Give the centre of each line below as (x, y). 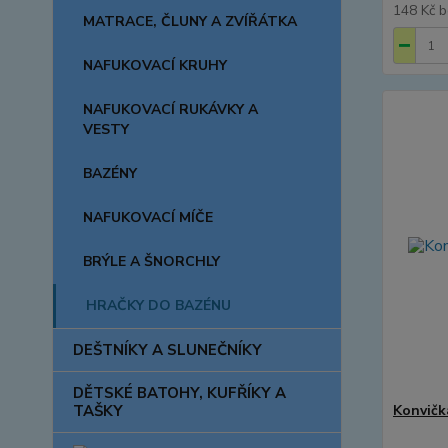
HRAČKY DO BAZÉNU (158, 305)
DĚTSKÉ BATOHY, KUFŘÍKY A (179, 393)
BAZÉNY (110, 173)
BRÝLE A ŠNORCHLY (151, 261)
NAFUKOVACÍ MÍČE (148, 217)
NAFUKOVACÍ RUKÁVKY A (170, 109)
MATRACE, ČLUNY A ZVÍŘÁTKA (190, 21)
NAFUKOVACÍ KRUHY (155, 65)
